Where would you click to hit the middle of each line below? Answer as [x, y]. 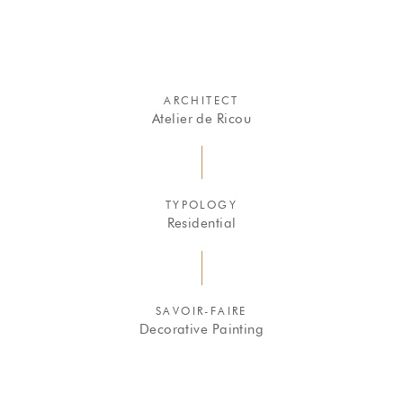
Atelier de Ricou [201, 119]
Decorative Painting [201, 329]
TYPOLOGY [201, 205]
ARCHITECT [201, 100]
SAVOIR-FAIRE [201, 311]
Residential [201, 223]
